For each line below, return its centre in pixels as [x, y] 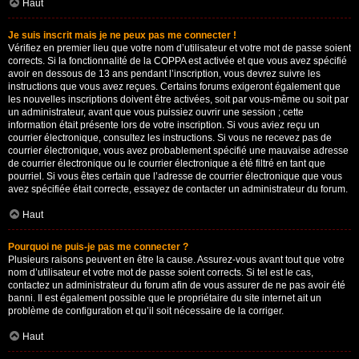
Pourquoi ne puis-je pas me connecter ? [98, 247]
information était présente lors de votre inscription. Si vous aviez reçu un [164, 125]
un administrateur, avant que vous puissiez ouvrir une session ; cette [156, 112]
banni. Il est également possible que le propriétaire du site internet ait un [165, 298]
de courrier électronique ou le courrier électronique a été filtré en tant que [167, 163]
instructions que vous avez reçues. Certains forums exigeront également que [174, 87]
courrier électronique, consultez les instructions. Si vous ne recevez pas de [170, 138]
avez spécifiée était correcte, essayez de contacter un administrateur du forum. [178, 189]
